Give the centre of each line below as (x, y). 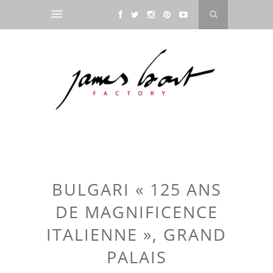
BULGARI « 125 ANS (136, 190)
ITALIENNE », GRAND (136, 235)
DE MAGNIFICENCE (136, 212)
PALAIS (136, 257)
